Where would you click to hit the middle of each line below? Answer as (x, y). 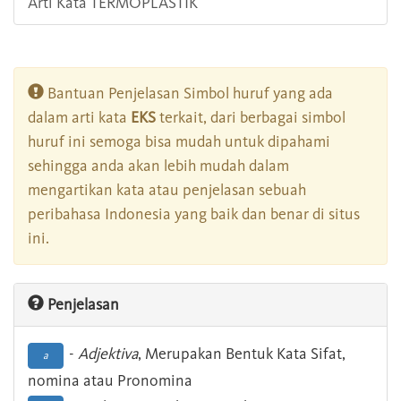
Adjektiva (108, 354)
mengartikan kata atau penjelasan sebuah (167, 190)
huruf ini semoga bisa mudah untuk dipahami (179, 142)
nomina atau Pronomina (110, 381)
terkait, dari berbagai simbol (251, 118)
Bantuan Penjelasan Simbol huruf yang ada (188, 94)
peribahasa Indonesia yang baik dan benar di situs (194, 214)
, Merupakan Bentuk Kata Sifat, (242, 354)
